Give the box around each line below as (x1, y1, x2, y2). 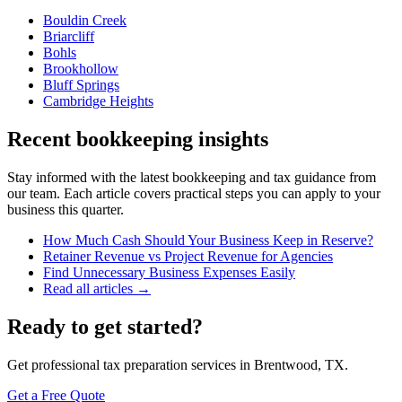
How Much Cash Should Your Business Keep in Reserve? (43, 232, 373, 248)
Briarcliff (43, 28, 94, 44)
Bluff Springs (43, 76, 119, 92)
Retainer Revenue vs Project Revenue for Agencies (43, 248, 333, 264)
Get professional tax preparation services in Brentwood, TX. (7, 356, 348, 372)
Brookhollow (43, 60, 118, 76)
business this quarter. (7, 201, 124, 217)
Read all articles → (43, 280, 151, 296)
